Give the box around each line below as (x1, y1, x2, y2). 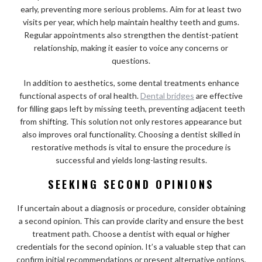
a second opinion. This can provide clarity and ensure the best (18, 215, 244, 226)
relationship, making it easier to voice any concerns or (34, 42, 228, 53)
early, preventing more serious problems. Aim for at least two (20, 4, 242, 14)
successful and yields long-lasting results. (55, 154, 207, 165)
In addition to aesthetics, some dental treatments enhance (23, 77, 239, 88)
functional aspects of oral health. (19, 90, 140, 101)
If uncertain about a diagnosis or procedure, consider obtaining (16, 202, 246, 213)
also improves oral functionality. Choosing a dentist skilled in (22, 129, 240, 139)
